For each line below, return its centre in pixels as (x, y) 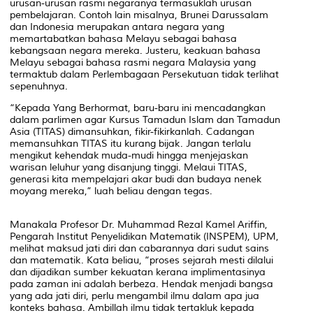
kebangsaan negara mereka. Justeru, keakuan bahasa (135, 50)
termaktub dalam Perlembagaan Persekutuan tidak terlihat (144, 74)
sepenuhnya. (39, 86)
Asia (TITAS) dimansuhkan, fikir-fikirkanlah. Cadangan (132, 131)
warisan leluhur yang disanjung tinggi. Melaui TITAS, (129, 167)
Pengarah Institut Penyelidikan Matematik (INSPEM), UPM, (144, 236)
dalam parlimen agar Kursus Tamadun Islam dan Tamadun (145, 119)
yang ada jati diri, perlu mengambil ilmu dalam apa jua (134, 296)
